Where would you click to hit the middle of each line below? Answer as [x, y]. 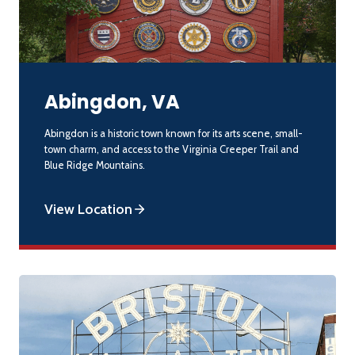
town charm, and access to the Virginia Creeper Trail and [172, 149]
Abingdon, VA [112, 101]
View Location [88, 208]
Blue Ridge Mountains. [95, 165]
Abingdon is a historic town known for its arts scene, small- [174, 133]
